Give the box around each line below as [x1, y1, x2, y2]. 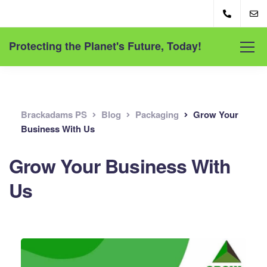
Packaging [135, 108, 179, 121]
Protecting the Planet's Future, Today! [9, 38, 201, 54]
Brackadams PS [21, 108, 87, 121]
